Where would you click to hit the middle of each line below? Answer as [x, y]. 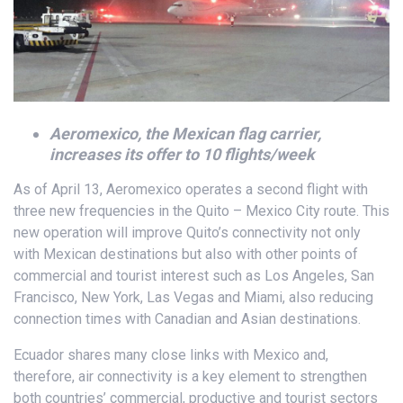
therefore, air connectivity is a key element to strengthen [190, 376]
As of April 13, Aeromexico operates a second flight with [191, 189]
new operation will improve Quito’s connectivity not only [187, 232]
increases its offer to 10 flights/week [182, 154]
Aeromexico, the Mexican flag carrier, [185, 133]
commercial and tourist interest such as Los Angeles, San [194, 275]
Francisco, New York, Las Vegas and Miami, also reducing [193, 297]
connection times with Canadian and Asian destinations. [187, 318]
